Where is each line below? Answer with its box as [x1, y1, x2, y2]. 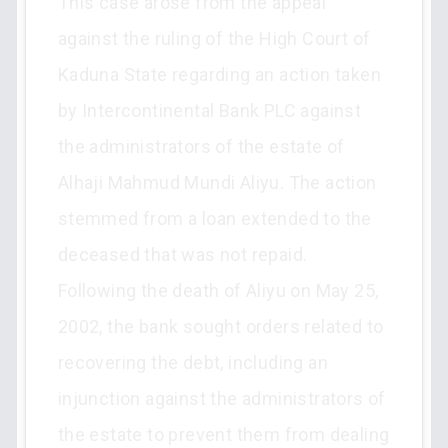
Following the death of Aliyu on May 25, [57, 280, 379, 301]
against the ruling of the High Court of [57, 28, 371, 49]
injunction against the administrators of [57, 388, 386, 409]
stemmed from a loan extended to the [57, 208, 372, 229]
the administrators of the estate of [57, 136, 345, 157]
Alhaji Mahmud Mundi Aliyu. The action [57, 172, 377, 193]
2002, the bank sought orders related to [57, 316, 384, 337]
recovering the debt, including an [57, 352, 328, 373]
